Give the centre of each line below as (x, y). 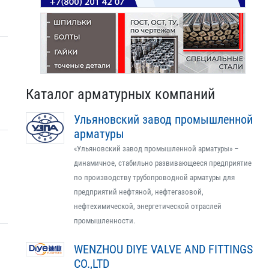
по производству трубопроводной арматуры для (154, 177)
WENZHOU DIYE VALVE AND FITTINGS (163, 249)
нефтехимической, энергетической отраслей (148, 206)
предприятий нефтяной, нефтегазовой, (139, 192)
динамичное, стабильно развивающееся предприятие (163, 163)
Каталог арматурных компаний (120, 94)
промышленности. (104, 221)
